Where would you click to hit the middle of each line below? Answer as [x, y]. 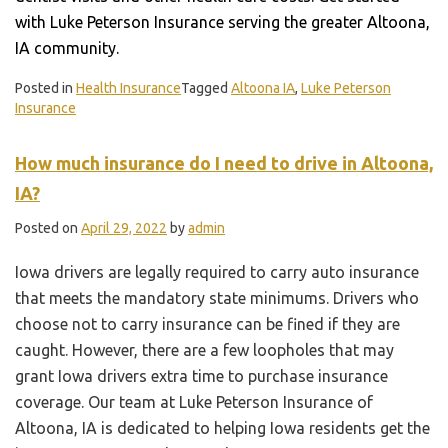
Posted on [48, 227]
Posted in [45, 87]
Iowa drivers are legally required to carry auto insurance [217, 271]
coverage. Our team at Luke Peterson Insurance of [194, 401]
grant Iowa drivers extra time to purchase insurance [201, 375]
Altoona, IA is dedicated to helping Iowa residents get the [222, 427]
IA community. [67, 47]
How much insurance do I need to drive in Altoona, [224, 162]
